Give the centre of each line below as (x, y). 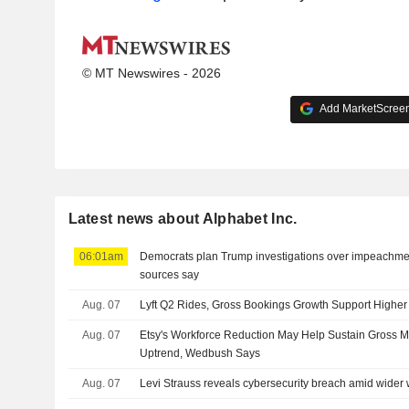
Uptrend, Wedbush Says (200, 354)
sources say (170, 275)
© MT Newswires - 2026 (151, 73)
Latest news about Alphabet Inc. (183, 219)
